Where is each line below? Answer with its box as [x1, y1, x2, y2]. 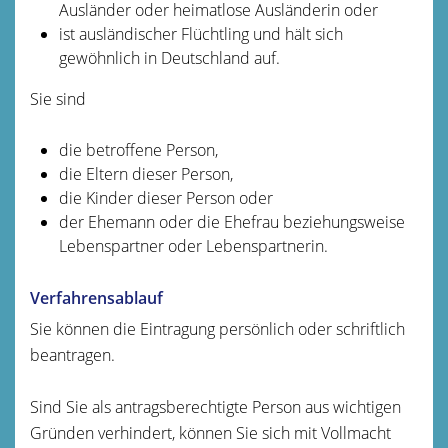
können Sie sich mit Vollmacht [179, 421, 391, 444]
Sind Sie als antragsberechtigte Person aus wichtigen [30, 395, 401, 418]
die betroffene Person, [58, 138, 218, 161]
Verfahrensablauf [30, 286, 163, 309]
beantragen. [30, 343, 115, 366]
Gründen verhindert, [30, 421, 179, 444]
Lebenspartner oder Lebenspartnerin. [58, 234, 328, 257]
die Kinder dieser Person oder [58, 186, 273, 209]
